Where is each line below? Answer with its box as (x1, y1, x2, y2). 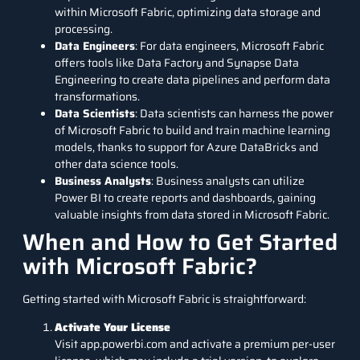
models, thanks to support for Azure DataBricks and (55, 137, 318, 156)
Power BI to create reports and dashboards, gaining (55, 188, 316, 207)
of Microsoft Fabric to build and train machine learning (55, 121, 330, 139)
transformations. (55, 87, 140, 105)
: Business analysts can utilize (151, 171, 305, 190)
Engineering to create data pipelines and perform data (55, 70, 330, 88)
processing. (55, 19, 112, 38)
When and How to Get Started (22, 223, 337, 260)
